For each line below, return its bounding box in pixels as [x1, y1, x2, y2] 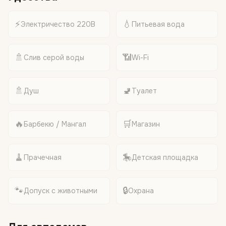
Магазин [132, 120, 160, 129]
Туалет [132, 86, 157, 95]
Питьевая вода [132, 20, 185, 29]
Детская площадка [132, 153, 198, 162]
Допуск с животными [24, 186, 97, 195]
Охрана [128, 186, 154, 195]
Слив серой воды [24, 53, 84, 62]
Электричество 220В [21, 20, 95, 29]
